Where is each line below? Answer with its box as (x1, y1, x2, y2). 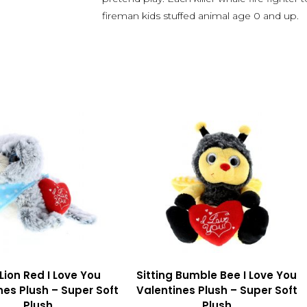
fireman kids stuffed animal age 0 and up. (102, 10, 299, 22)
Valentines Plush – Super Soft (136, 282, 297, 297)
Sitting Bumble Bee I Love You (136, 267, 297, 282)
